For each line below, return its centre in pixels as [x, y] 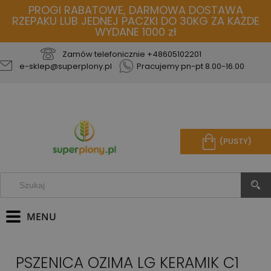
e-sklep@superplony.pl [65, 66]
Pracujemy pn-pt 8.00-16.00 [190, 66]
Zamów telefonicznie [104, 54]
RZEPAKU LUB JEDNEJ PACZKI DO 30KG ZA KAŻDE [135, 21]
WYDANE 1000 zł [135, 32]
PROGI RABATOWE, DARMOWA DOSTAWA [135, 10]
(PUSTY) [235, 142]
